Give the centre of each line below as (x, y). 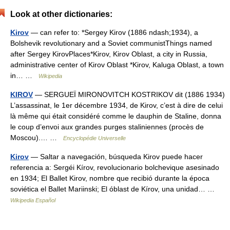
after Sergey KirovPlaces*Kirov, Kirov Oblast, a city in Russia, (109, 54)
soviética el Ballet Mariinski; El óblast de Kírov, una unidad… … (114, 189)
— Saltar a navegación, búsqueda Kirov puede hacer (116, 157)
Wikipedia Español (33, 200)
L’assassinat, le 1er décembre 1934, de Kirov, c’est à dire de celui (117, 105)
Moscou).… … (37, 138)
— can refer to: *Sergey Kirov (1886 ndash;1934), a (113, 32)
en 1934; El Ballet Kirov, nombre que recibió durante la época (110, 178)
